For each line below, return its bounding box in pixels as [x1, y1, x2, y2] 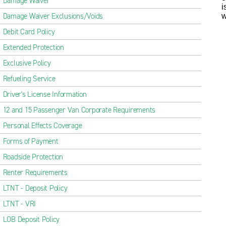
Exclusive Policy [3, 58, 51, 68]
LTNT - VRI [3, 199, 36, 209]
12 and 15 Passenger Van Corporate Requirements [3, 105, 156, 115]
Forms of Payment [3, 136, 59, 146]
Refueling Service [3, 74, 55, 84]
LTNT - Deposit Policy [3, 183, 68, 193]
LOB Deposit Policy [3, 214, 60, 224]
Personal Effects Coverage [3, 121, 82, 131]
